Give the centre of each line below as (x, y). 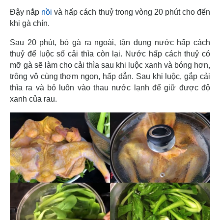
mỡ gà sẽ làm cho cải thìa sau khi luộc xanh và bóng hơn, (110, 65)
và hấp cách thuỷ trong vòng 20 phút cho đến (131, 12)
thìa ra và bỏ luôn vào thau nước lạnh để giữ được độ (110, 88)
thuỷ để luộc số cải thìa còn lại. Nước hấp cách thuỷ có (110, 54)
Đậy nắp (26, 12)
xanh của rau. (34, 99)
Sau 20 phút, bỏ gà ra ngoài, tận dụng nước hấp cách (110, 43)
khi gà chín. (31, 24)
